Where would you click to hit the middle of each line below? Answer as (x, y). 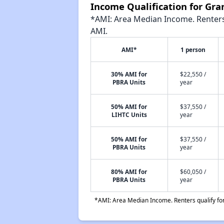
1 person (193, 49)
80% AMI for (129, 171)
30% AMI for (129, 74)
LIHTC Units (129, 114)
